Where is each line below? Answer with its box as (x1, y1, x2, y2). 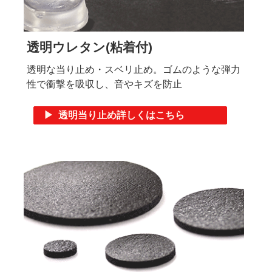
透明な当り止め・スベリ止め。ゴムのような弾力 (27, 64, 240, 75)
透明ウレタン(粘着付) (27, 39, 152, 54)
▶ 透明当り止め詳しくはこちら (44, 109, 185, 120)
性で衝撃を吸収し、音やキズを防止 (27, 78, 182, 89)
